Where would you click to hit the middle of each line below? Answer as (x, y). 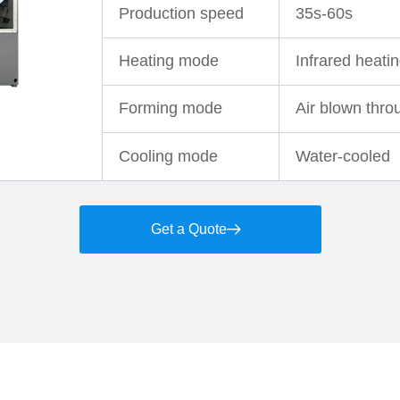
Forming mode (171, 108)
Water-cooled (343, 157)
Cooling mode (168, 157)
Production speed (181, 14)
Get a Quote (188, 229)
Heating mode (169, 61)
